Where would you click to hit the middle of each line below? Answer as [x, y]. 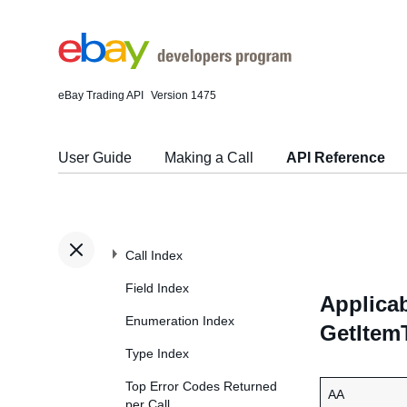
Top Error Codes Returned [201, 386]
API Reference [336, 158]
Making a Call [209, 158]
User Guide [95, 158]
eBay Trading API [101, 95]
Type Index [157, 353]
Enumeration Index [180, 321]
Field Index [157, 288]
